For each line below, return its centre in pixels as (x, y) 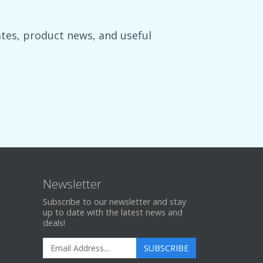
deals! (54, 223)
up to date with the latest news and (113, 212)
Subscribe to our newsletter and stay (114, 202)
